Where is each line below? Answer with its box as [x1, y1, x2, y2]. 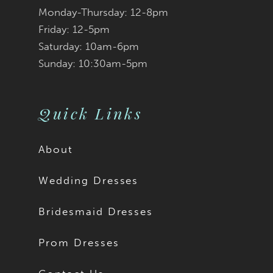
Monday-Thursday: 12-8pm [38, 5, 169, 18]
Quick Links [38, 102, 143, 123]
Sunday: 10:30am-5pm [38, 57, 148, 69]
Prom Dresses [38, 236, 119, 249]
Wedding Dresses [38, 174, 139, 187]
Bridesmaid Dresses [38, 205, 154, 218]
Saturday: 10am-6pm [38, 40, 140, 52]
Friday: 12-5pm [38, 23, 110, 35]
